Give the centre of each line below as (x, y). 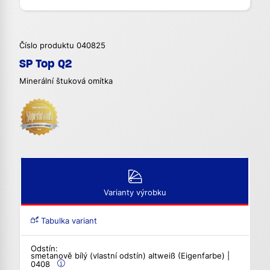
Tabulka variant (68, 221)
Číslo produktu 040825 (62, 46)
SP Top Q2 (46, 64)
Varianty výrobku (135, 193)
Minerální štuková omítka (66, 81)
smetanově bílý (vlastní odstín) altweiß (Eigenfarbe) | (130, 256)
